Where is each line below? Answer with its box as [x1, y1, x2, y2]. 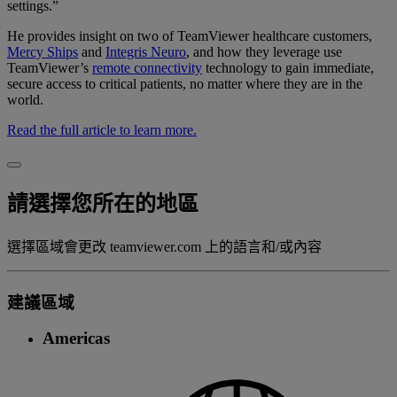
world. [7, 92, 43, 108]
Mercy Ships [7, 44, 78, 60]
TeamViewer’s [7, 60, 92, 76]
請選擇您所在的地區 [7, 192, 198, 216]
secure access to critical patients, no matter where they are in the [7, 76, 362, 92]
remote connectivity [92, 60, 202, 76]
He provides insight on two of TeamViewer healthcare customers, [7, 28, 372, 44]
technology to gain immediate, [202, 60, 374, 76]
